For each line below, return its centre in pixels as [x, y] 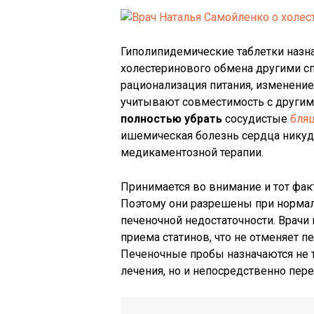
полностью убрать [171, 119]
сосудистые [256, 119]
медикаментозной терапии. [192, 152]
